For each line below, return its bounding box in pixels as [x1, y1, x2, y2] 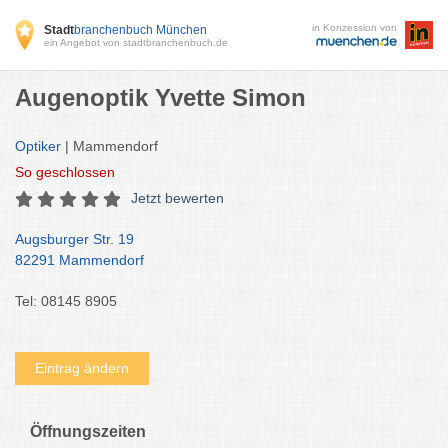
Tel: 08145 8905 [15, 293, 117, 309]
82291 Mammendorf [15, 252, 144, 268]
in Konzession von [312, 22, 397, 33]
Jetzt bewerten [131, 190, 224, 206]
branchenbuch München [74, 22, 208, 37]
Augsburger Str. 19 [15, 231, 134, 247]
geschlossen [32, 164, 115, 180]
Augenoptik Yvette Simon [15, 84, 306, 111]
